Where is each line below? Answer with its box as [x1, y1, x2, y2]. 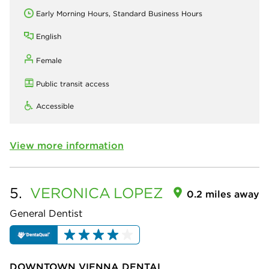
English [36, 31, 61, 41]
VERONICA [30, 183, 110, 202]
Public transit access [36, 79, 109, 88]
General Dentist [10, 207, 82, 219]
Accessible [36, 101, 74, 110]
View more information [10, 139, 124, 151]
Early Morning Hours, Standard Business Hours [36, 8, 202, 18]
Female [36, 55, 62, 65]
